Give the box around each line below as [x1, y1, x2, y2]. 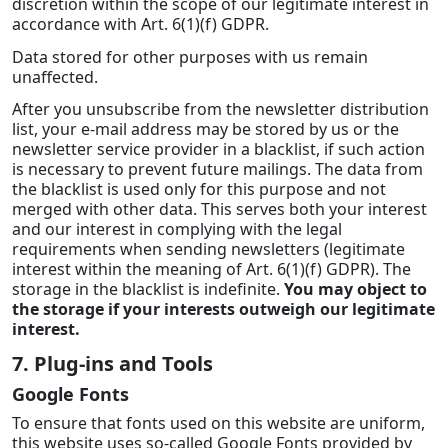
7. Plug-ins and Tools [12, 350, 213, 378]
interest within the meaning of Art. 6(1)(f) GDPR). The [12, 258, 411, 281]
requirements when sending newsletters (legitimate [12, 238, 405, 261]
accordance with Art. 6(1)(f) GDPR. [12, 12, 269, 35]
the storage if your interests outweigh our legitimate [12, 298, 435, 321]
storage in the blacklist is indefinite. [12, 278, 284, 301]
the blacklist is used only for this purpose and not [12, 178, 386, 201]
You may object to [284, 278, 427, 301]
